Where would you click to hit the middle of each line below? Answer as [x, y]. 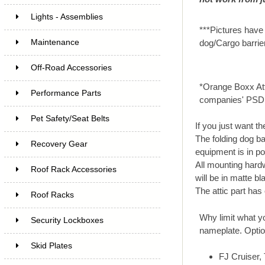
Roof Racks [52, 195]
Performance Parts [66, 93]
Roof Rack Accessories [73, 169]
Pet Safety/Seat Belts [70, 118]
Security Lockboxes [67, 220]
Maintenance [55, 42]
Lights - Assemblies [67, 17]
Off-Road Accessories [71, 67]
